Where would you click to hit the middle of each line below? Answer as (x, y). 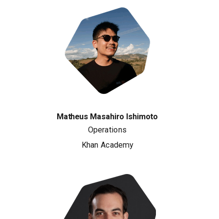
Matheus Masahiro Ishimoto (107, 116)
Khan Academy (107, 145)
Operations (107, 130)
